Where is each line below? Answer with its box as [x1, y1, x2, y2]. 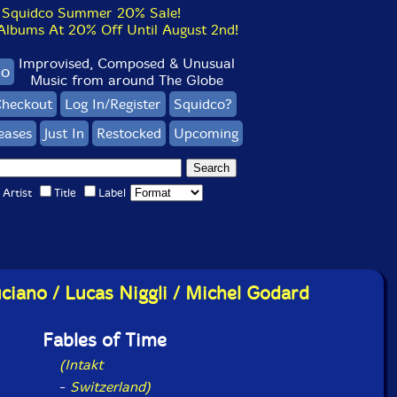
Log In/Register [65, 96, 161, 113]
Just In [43, 125, 84, 142]
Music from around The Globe [30, 72, 223, 89]
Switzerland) [69, 378, 151, 395]
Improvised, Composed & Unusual [19, 55, 235, 72]
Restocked [96, 125, 161, 142]
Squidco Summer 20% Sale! [2, 4, 181, 21]
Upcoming [173, 125, 238, 142]
